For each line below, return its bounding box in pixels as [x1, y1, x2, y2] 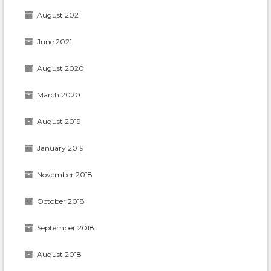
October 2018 [37, 196, 85, 206]
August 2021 [37, 10, 82, 19]
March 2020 [37, 90, 81, 99]
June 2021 [37, 36, 73, 46]
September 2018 [37, 223, 95, 232]
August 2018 [37, 249, 82, 259]
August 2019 [37, 116, 82, 126]
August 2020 [37, 63, 85, 73]
